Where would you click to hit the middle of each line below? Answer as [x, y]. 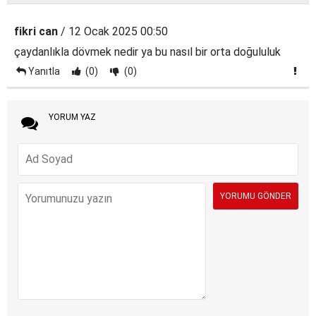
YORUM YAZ [72, 117]
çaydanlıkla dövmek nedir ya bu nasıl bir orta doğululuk [147, 51]
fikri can [36, 31]
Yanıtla [44, 71]
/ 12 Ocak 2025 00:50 [113, 31]
